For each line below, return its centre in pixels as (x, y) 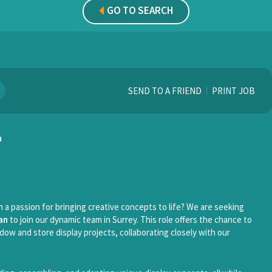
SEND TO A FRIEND (165, 91)
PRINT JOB (233, 91)
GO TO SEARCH (140, 10)
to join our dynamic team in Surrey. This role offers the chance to (130, 219)
